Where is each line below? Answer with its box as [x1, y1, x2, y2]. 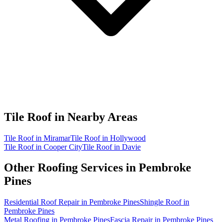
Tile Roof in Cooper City [4, 142, 82, 151]
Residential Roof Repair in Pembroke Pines [4, 198, 140, 207]
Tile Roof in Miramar [4, 133, 70, 142]
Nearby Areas [67, 110, 137, 123]
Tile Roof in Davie [82, 142, 141, 151]
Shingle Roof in [140, 198, 189, 207]
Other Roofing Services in [4, 161, 139, 174]
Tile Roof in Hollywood [70, 133, 146, 142]
